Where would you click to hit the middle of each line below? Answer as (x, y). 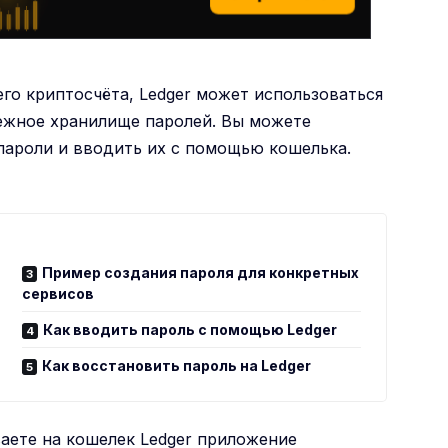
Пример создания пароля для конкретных (201, 272)
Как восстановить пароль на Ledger (177, 365)
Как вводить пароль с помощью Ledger (190, 329)
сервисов (58, 293)
